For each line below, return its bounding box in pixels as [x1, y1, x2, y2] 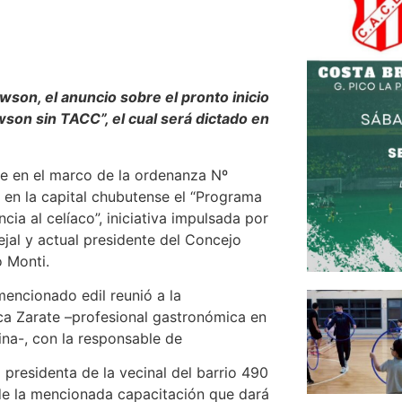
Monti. [3, 251, 49, 270]
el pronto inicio [165, 88, 269, 107]
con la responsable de [28, 329, 182, 348]
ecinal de [127, 363, 188, 382]
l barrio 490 [188, 363, 268, 382]
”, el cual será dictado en [100, 109, 269, 128]
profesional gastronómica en [72, 308, 267, 327]
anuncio [61, 88, 120, 107]
